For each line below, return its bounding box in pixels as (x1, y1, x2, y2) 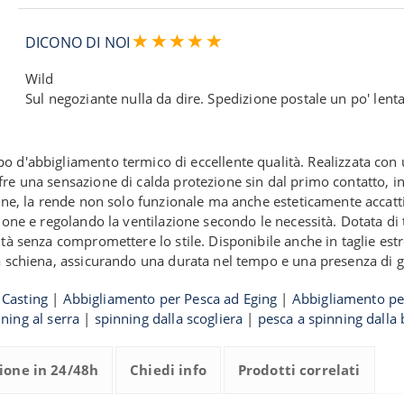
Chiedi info (130, 361, 207, 379)
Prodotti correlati (237, 361, 361, 379)
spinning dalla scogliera (94, 309, 243, 327)
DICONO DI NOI (25, 32, 134, 52)
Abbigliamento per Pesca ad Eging (62, 289, 278, 308)
